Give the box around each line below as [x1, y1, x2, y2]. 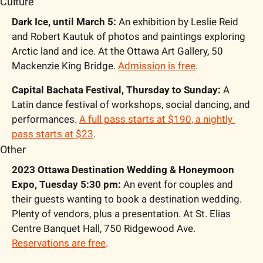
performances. [12, 113, 79, 125]
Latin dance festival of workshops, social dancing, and [12, 98, 250, 110]
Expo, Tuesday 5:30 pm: [12, 178, 121, 190]
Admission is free [118, 59, 195, 72]
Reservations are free [12, 237, 106, 249]
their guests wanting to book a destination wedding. [12, 193, 242, 205]
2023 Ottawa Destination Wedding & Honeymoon [12, 163, 234, 176]
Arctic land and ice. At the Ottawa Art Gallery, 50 [12, 45, 223, 57]
